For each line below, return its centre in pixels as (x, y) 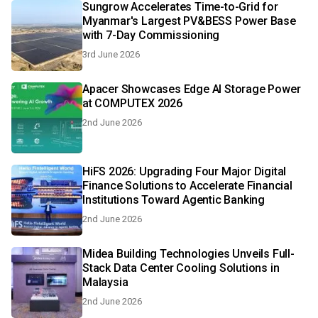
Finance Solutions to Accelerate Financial (187, 186)
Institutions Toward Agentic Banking (174, 200)
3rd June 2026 (111, 54)
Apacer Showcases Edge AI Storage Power (192, 89)
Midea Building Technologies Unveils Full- (188, 254)
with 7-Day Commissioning (151, 35)
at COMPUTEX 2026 (132, 103)
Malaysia (105, 282)
